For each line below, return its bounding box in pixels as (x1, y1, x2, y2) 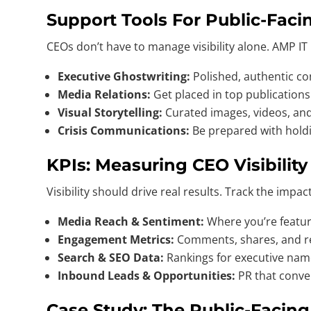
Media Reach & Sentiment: (58, 213, 205, 229)
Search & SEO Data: (58, 249, 165, 265)
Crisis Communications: (58, 122, 190, 138)
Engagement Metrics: (58, 231, 175, 247)
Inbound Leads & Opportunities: (58, 267, 236, 283)
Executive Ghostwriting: (58, 68, 191, 84)
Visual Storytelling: (58, 104, 163, 120)
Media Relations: (58, 86, 151, 102)
